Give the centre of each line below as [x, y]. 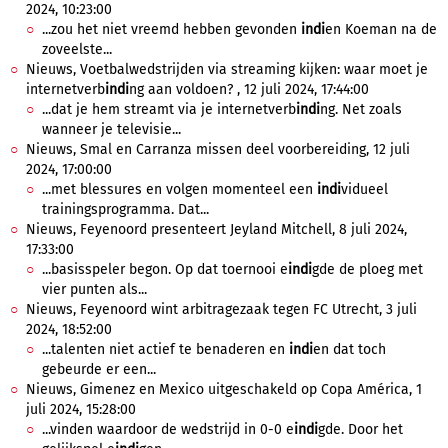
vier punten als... [94, 289]
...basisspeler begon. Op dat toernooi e [165, 269]
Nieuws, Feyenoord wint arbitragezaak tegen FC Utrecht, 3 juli [221, 309]
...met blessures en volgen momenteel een [179, 189]
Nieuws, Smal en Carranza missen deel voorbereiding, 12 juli [218, 149]
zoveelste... [77, 49]
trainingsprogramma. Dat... [125, 209]
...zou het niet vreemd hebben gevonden [171, 29]
